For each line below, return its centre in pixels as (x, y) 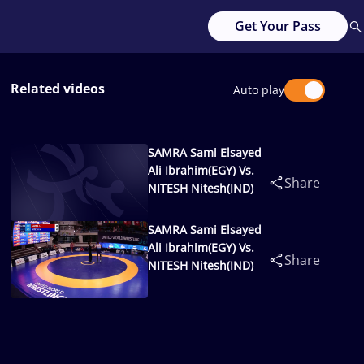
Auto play (259, 90)
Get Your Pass (278, 26)
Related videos (58, 89)
